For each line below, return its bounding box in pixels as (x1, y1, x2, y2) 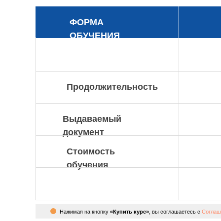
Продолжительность (67, 82, 158, 92)
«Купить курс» (110, 209, 149, 215)
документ (63, 127, 104, 137)
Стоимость (67, 147, 115, 156)
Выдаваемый (63, 114, 121, 124)
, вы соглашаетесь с (149, 209, 202, 215)
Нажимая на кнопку (60, 209, 110, 215)
